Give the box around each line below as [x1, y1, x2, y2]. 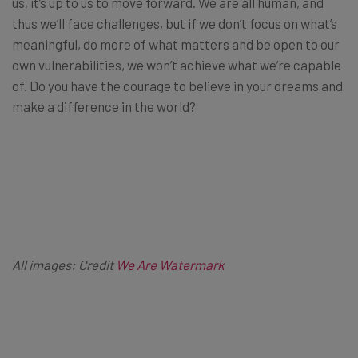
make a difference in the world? [12, 97, 196, 114]
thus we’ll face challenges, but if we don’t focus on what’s [12, 14, 337, 31]
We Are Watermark [116, 256, 225, 272]
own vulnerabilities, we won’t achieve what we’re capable [12, 56, 341, 73]
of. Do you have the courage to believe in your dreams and [12, 77, 343, 93]
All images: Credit [12, 256, 116, 272]
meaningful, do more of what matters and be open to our [12, 35, 340, 52]
